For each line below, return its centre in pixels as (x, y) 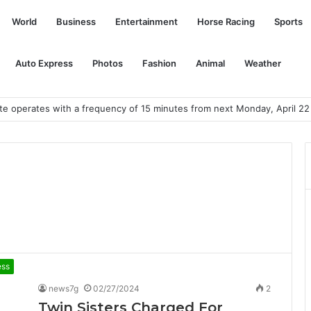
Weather (263, 63)
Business (76, 22)
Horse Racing (226, 22)
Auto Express (44, 63)
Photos (108, 63)
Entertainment (146, 22)
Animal (210, 63)
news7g (64, 288)
